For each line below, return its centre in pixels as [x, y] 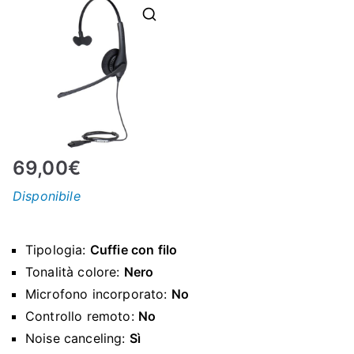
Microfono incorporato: [98, 294]
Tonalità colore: [75, 271]
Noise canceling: [77, 338]
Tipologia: [58, 249]
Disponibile [47, 196]
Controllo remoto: [82, 316]
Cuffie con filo [134, 249]
